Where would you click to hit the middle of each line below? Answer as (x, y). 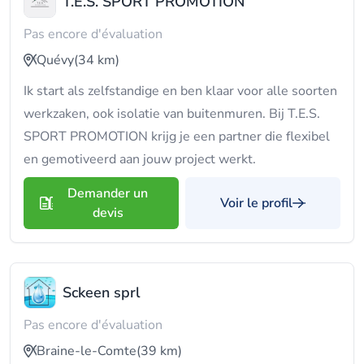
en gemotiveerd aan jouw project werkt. (140, 159)
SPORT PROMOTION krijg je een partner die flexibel (177, 136)
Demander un (108, 193)
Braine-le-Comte (87, 351)
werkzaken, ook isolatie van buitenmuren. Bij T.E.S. (172, 114)
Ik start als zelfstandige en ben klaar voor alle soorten (180, 91)
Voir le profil (256, 203)
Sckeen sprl (102, 292)
